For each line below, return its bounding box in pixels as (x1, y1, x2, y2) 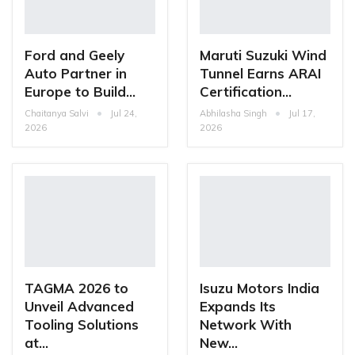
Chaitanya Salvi (25, 107, 91, 119)
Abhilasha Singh (200, 107, 269, 119)
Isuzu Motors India (200, 280, 319, 297)
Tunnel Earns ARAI (200, 64, 321, 82)
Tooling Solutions (25, 316, 139, 334)
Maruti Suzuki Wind (200, 46, 326, 63)
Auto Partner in (25, 64, 127, 82)
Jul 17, (288, 107, 315, 119)
